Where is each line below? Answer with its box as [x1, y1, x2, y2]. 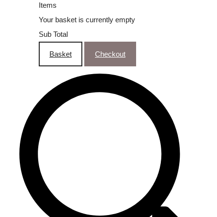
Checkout [95, 49, 125, 58]
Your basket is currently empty [39, 15, 135, 24]
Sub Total [39, 30, 68, 38]
